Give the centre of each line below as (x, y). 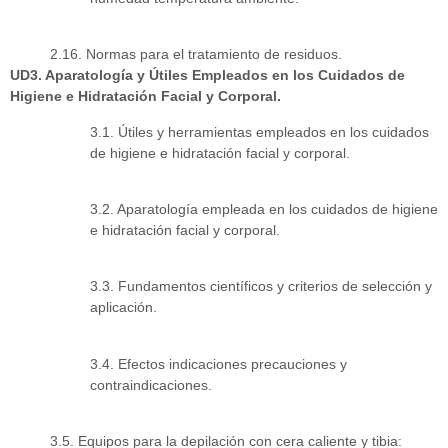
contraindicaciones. (151, 384)
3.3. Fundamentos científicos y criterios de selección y (261, 286)
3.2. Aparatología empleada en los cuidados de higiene (264, 208)
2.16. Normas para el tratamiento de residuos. (196, 54)
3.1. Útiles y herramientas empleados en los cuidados (259, 131)
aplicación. (123, 307)
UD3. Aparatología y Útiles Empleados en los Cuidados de (207, 75)
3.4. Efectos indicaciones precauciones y (218, 363)
